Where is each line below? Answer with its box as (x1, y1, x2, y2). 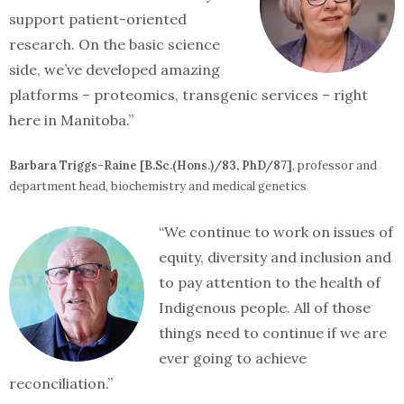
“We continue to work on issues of (159, 223, 393, 241)
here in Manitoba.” (9, 111, 133, 129)
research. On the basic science (9, 35, 220, 53)
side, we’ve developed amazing (9, 60, 220, 78)
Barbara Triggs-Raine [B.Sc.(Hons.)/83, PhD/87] (9, 158, 292, 173)
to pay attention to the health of (159, 273, 381, 291)
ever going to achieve (159, 349, 307, 367)
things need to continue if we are (159, 324, 387, 342)
